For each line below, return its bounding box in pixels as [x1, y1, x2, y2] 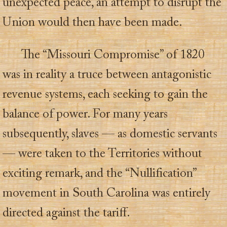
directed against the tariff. [3, 207, 130, 220]
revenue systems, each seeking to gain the [3, 89, 208, 102]
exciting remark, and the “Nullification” [3, 168, 196, 181]
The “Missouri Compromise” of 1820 [21, 49, 205, 62]
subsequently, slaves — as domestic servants [3, 128, 217, 141]
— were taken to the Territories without [3, 148, 202, 161]
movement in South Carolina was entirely [3, 187, 210, 201]
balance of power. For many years [3, 108, 168, 122]
